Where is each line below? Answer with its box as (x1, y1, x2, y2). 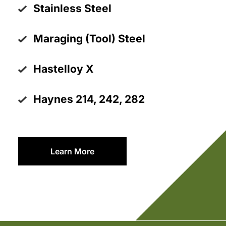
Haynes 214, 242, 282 (33, 93, 145, 106)
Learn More (50, 146, 94, 157)
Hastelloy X (33, 63, 94, 76)
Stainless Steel (33, 2, 111, 15)
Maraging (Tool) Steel (33, 32, 145, 45)
